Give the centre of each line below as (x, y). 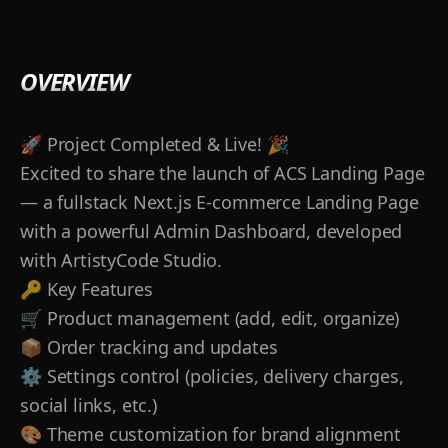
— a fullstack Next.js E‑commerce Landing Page (219, 202)
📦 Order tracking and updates (149, 347)
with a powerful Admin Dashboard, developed (211, 231)
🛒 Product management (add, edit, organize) (210, 318)
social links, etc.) (88, 405)
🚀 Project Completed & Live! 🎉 (154, 144)
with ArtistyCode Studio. (121, 260)
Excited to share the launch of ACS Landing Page (222, 173)
